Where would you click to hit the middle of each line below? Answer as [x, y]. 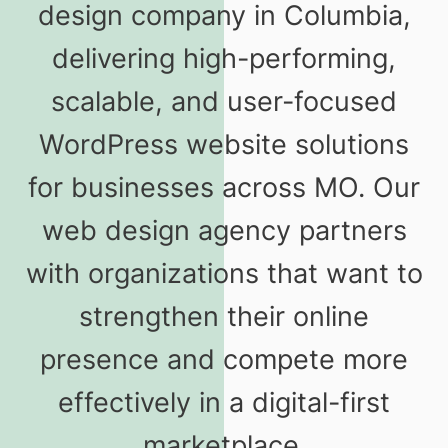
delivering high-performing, [224, 59]
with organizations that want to [224, 274]
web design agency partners [224, 231]
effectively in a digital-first [224, 403]
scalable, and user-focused [224, 102]
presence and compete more [224, 360]
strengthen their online [224, 317]
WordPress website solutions [224, 145]
